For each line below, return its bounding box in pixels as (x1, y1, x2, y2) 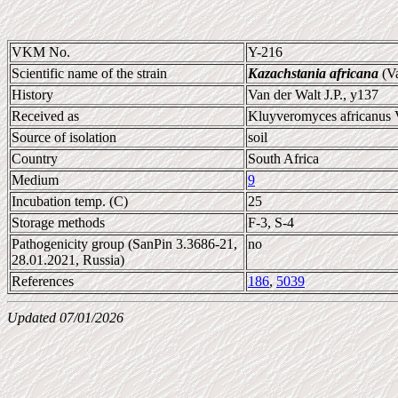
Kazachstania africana (248, 66, 378, 81)
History (12, 87, 53, 102)
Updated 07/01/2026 (7, 310, 123, 325)
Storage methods (12, 215, 105, 230)
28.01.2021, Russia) (12, 252, 124, 267)
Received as (12, 108, 79, 123)
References (12, 274, 74, 289)
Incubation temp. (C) (12, 194, 128, 209)
